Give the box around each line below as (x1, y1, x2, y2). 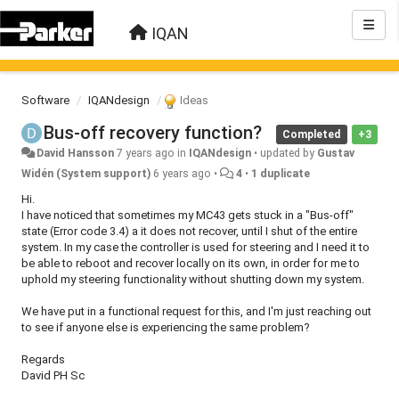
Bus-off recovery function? (44, 122, 262, 143)
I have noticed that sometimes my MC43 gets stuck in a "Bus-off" (21, 208, 354, 222)
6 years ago (153, 167, 211, 180)
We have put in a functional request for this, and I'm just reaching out (21, 305, 371, 318)
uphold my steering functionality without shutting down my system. (21, 273, 364, 286)
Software (21, 94, 69, 107)
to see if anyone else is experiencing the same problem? (21, 321, 310, 334)
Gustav (317, 147, 355, 159)
